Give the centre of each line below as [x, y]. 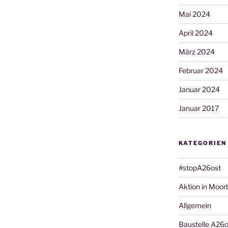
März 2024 [196, 51]
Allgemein [195, 205]
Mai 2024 [194, 14]
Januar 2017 [198, 108]
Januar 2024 [199, 89]
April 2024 [195, 33]
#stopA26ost [199, 167]
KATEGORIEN [202, 143]
